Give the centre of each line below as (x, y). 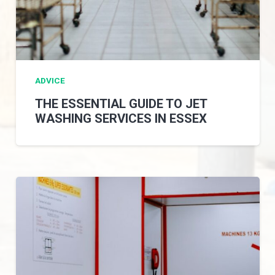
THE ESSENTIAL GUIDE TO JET (121, 104)
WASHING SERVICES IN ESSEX (121, 119)
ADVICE (50, 81)
